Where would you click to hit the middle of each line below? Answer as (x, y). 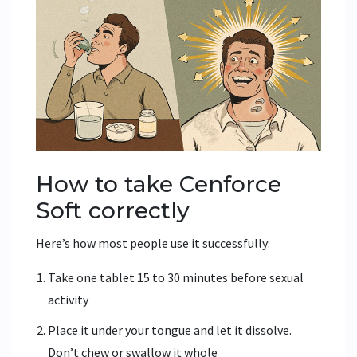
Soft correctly (113, 210)
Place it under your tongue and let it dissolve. (170, 330)
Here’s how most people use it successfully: (153, 243)
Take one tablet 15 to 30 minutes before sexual (176, 277)
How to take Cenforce (159, 184)
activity (68, 299)
